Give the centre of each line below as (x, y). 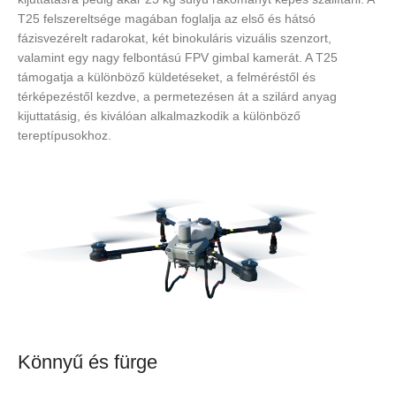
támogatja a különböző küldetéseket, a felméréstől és (167, 77)
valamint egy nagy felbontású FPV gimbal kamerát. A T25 (178, 57)
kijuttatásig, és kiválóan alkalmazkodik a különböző (159, 116)
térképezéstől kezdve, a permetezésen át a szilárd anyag (177, 96)
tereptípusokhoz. (65, 135)
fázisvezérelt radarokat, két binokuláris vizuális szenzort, (175, 38)
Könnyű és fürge (88, 362)
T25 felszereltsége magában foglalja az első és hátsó (167, 19)
